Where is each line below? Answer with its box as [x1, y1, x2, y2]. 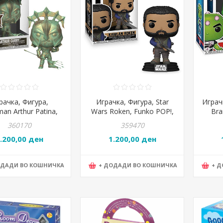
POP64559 [115, 115, 149, 125]
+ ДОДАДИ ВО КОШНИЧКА [99, 161, 177, 169]
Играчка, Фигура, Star [96, 97, 169, 107]
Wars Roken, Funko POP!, [91, 106, 174, 116]
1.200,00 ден [108, 133, 156, 144]
